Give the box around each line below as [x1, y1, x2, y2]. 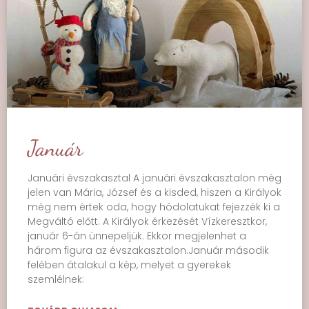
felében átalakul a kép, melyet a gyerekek [28, 258, 231, 272]
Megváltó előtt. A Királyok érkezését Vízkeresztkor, [28, 215, 267, 228]
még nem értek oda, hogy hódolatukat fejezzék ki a [28, 200, 280, 214]
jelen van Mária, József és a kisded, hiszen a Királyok [28, 186, 281, 199]
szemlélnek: [28, 272, 84, 286]
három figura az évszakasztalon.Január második [28, 243, 269, 257]
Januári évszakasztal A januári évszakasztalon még [28, 171, 281, 185]
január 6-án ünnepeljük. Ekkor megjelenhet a [28, 229, 246, 243]
